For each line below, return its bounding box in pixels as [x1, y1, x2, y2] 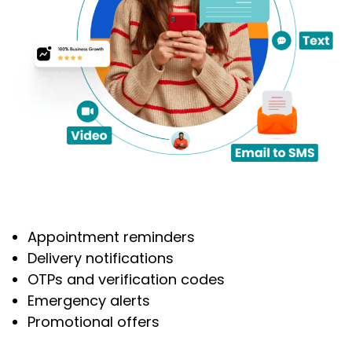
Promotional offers [27, 312, 159, 332]
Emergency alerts [27, 291, 150, 311]
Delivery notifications [27, 248, 174, 269]
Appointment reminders [27, 227, 195, 247]
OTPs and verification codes [27, 269, 225, 290]
